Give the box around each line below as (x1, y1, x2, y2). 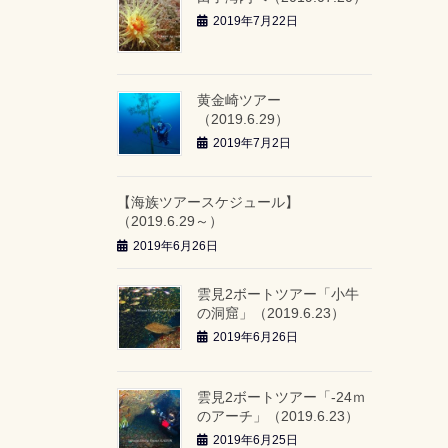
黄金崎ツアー (197, 91, 281, 108)
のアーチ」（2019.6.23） (197, 407, 359, 424)
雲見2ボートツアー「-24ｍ (197, 388, 366, 405)
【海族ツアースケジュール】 (117, 194, 299, 211)
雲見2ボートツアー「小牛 (197, 285, 359, 302)
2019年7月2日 (213, 136, 291, 151)
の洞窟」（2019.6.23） (197, 304, 345, 321)
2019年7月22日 (213, 14, 298, 29)
